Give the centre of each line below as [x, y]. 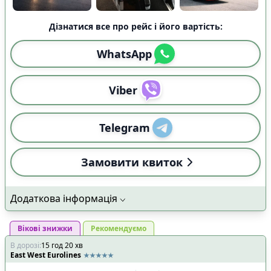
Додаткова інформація [64, 198]
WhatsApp [124, 54]
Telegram [124, 127]
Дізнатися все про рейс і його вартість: [135, 26]
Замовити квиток [132, 162]
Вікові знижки [45, 228]
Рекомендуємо [119, 228]
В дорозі [25, 245]
